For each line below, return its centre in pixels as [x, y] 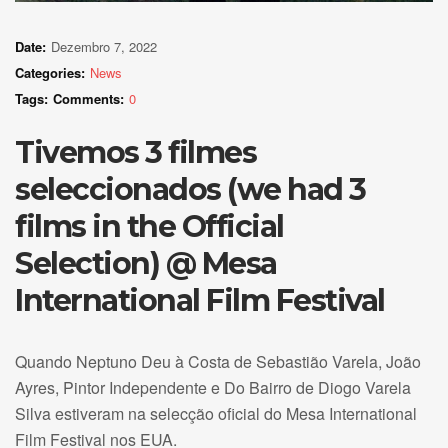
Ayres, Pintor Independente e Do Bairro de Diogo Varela [213, 387]
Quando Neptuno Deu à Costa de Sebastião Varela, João [218, 361]
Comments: [88, 98]
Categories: [50, 72]
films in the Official [149, 226]
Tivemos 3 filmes [135, 152]
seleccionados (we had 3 [190, 189]
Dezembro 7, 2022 [104, 46]
